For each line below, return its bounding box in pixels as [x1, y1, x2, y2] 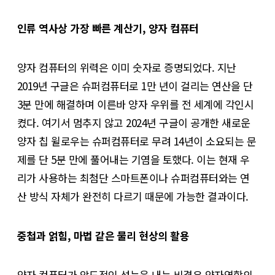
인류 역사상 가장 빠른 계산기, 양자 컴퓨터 [17, 20, 199, 36]
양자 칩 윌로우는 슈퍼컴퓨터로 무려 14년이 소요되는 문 [17, 133, 257, 149]
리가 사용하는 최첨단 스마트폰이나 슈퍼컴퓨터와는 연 [17, 169, 250, 185]
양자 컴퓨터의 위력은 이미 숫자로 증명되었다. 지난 [17, 59, 236, 75]
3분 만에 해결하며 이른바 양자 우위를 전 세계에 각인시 [17, 96, 254, 112]
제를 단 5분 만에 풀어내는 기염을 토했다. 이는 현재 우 [17, 151, 250, 167]
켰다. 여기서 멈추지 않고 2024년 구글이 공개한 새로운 [17, 114, 250, 130]
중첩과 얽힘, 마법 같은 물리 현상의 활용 [17, 227, 190, 243]
